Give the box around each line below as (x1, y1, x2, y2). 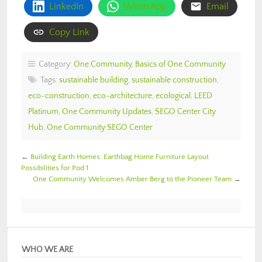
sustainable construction (132, 75, 217, 85)
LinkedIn (49, 1, 84, 12)
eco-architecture (93, 91, 152, 101)
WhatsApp (123, 1, 167, 12)
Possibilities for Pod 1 (21, 164, 88, 173)
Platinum (28, 107, 58, 117)
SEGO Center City (155, 107, 216, 117)
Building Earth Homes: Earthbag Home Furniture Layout (30, 153, 209, 161)
